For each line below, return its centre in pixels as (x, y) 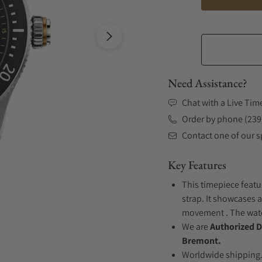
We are (196, 227)
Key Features (197, 165)
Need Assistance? (208, 83)
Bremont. (201, 241)
